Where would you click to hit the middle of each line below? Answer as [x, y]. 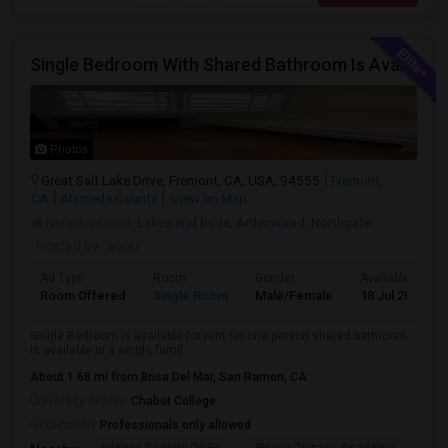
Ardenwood [270, 222]
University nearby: [80, 401]
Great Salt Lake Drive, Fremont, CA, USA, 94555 [180, 180]
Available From [400, 278]
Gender [275, 278]
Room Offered [83, 295]
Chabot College [173, 401]
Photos [67, 149]
